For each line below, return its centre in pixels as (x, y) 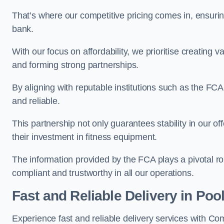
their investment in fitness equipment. (85, 137)
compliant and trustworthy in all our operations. (103, 173)
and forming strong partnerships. (75, 65)
